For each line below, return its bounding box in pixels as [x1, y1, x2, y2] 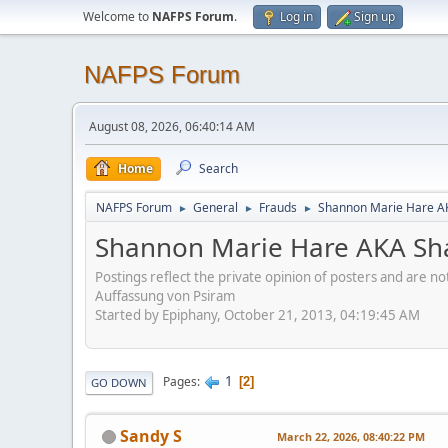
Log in [280, 8, 313, 25]
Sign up [354, 8, 395, 25]
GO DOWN [91, 374, 147, 390]
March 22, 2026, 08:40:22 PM [277, 428, 425, 444]
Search [199, 160, 238, 177]
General [193, 199, 238, 216]
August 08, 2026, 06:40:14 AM [89, 118, 255, 135]
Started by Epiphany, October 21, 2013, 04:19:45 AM [95, 305, 420, 324]
